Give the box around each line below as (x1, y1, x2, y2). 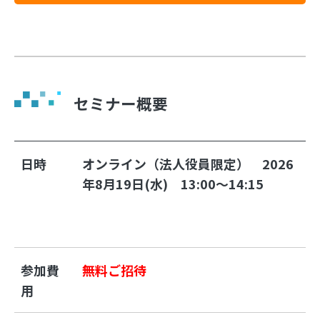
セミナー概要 (74, 91, 169, 114)
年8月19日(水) (82, 174, 181, 193)
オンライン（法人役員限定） (82, 154, 263, 173)
